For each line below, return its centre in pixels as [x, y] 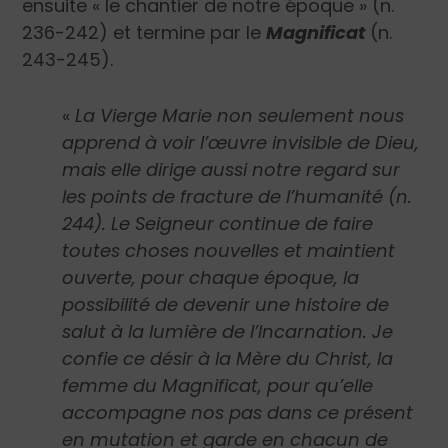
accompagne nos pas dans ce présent [238, 413]
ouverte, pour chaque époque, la [211, 278]
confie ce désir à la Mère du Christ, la [228, 359]
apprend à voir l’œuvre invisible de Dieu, [241, 143]
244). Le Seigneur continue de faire [218, 224]
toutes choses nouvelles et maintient [229, 251]
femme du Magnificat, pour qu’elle [218, 386]
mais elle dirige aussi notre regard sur [231, 170]
